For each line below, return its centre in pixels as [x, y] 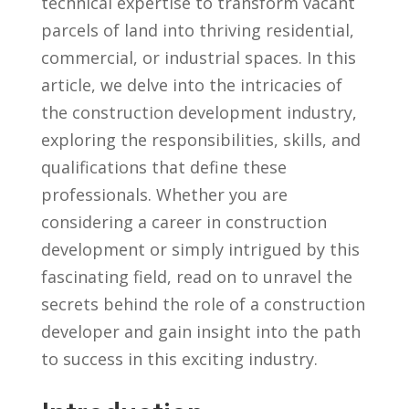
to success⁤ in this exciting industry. [179, 359]
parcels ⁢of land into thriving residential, [197, 30]
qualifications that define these [163, 167]
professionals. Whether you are [164, 194]
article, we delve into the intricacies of [191, 85]
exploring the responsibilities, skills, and [200, 140]
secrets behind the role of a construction [203, 304]
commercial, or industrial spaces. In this [198, 58]
